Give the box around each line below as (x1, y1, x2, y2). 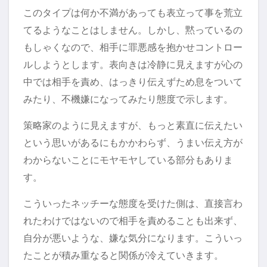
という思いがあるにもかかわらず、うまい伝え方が (23, 137, 243, 148)
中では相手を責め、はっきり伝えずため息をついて (23, 76, 243, 88)
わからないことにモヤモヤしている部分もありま (23, 154, 233, 166)
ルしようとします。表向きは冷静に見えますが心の (23, 59, 243, 70)
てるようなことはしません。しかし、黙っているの (23, 24, 243, 36)
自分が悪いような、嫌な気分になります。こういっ (23, 232, 243, 244)
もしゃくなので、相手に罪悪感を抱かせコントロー (23, 42, 243, 53)
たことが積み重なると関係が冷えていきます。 (23, 250, 223, 261)
